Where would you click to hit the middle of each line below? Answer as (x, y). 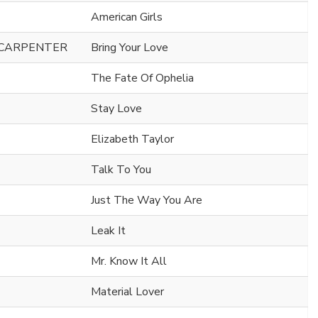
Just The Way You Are (147, 200)
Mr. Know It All (129, 261)
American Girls (127, 17)
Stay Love (116, 108)
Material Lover (127, 291)
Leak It (108, 230)
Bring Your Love (130, 47)
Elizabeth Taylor (132, 139)
